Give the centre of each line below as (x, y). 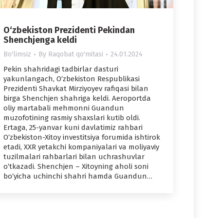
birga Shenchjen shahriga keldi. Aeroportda (77, 99)
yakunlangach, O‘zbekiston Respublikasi (72, 79)
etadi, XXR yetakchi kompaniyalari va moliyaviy (81, 147)
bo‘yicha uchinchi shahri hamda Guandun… (78, 176)
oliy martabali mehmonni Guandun (64, 108)
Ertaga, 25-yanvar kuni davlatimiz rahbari (73, 128)
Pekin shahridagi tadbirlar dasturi (61, 69)
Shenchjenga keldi (40, 40)
